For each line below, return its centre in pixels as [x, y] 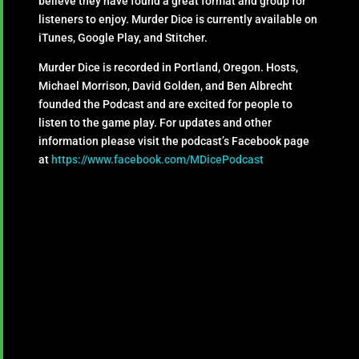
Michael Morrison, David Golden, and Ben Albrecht [166, 86]
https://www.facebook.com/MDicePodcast [158, 160]
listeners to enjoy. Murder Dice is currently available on [178, 20]
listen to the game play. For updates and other [155, 123]
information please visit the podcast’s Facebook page [174, 141]
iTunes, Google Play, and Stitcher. [123, 38]
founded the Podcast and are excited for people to [166, 105]
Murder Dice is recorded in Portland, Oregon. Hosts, [169, 68]
